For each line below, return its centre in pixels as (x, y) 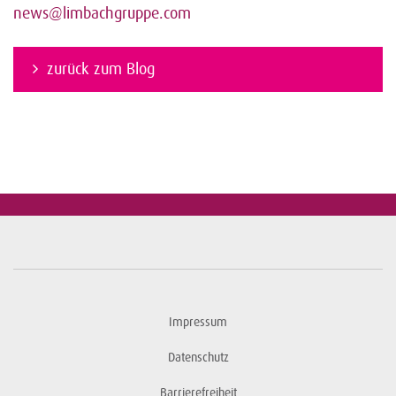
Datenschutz (198, 357)
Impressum (198, 322)
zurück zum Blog (101, 69)
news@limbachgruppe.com (102, 13)
